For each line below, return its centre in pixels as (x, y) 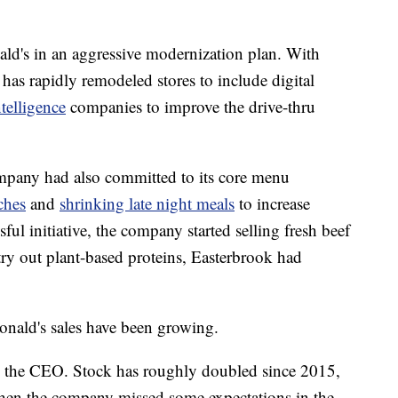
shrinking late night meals (147, 203)
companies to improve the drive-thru (193, 107)
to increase (275, 203)
